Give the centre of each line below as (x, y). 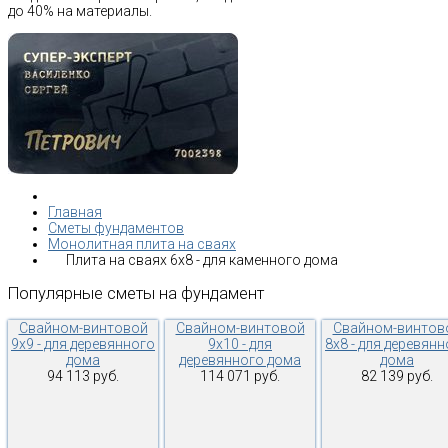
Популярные (55, 294)
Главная (75, 211)
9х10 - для (240, 343)
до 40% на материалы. (80, 10)
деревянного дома (240, 359)
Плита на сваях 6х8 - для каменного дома (201, 259)
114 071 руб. (240, 375)
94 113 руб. (83, 375)
